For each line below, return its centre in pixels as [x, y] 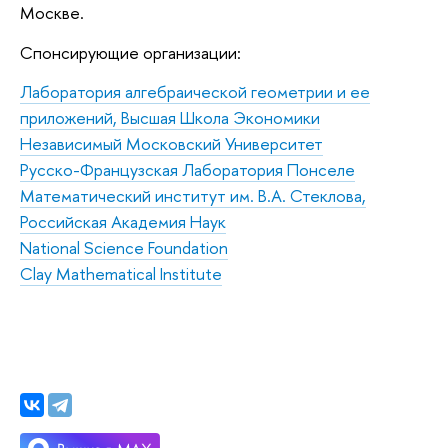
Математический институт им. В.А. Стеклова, [193, 196]
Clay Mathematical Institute [121, 274]
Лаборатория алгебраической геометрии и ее [195, 92]
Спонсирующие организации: [130, 52]
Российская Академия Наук [123, 222]
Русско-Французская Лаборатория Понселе [187, 170]
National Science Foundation [124, 248]
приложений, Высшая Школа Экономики [170, 118]
